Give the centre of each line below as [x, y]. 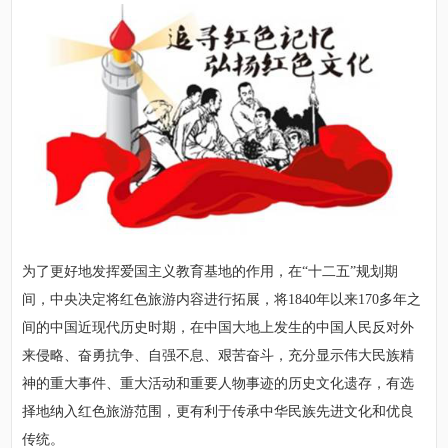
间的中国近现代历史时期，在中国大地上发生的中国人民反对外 [218, 327]
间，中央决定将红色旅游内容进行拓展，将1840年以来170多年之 [222, 299]
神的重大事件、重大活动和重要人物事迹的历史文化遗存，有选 [218, 383]
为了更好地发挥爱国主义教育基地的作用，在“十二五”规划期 [210, 271]
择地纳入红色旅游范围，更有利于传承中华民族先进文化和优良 [218, 411]
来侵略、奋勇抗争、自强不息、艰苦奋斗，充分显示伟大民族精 [218, 355]
